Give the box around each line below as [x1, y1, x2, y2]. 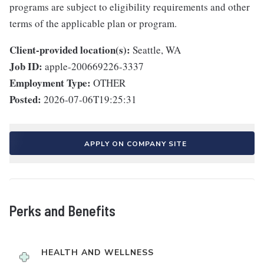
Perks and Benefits [9, 202, 115, 220]
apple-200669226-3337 [45, 60, 144, 74]
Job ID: [9, 59, 42, 74]
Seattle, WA [133, 43, 181, 57]
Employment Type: [9, 75, 91, 91]
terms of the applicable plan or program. [9, 16, 177, 31]
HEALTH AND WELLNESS [41, 247, 154, 259]
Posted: [9, 92, 41, 107]
